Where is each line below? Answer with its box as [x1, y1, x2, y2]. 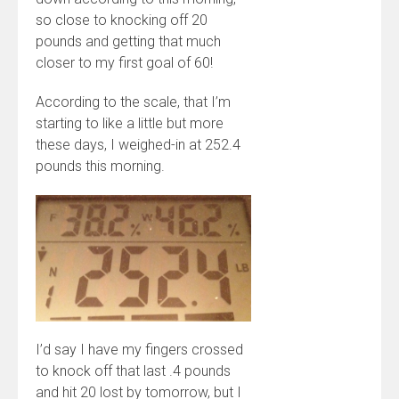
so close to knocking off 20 [36, 12, 208, 28]
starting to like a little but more [36, 115, 224, 132]
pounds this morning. [36, 158, 165, 175]
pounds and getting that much [36, 33, 221, 50]
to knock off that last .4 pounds [36, 362, 231, 379]
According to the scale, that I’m [36, 94, 231, 110]
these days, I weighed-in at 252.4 [36, 136, 240, 153]
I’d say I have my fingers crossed [36, 340, 243, 358]
